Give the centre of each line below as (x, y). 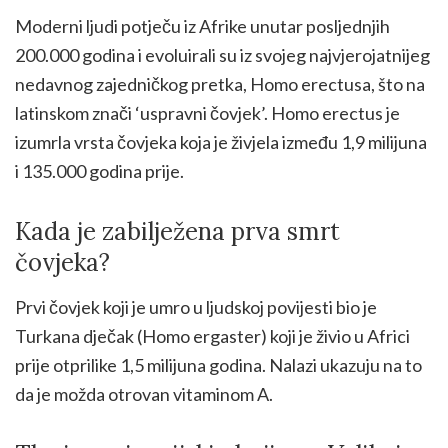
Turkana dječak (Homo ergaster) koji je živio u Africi (212, 335)
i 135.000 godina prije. (99, 170)
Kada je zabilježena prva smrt (177, 231)
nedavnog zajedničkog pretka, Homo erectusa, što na (220, 83)
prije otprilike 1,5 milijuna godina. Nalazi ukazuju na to (218, 364)
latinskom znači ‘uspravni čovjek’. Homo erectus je (207, 112)
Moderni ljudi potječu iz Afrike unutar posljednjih (202, 25)
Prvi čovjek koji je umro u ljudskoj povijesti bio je (196, 306)
